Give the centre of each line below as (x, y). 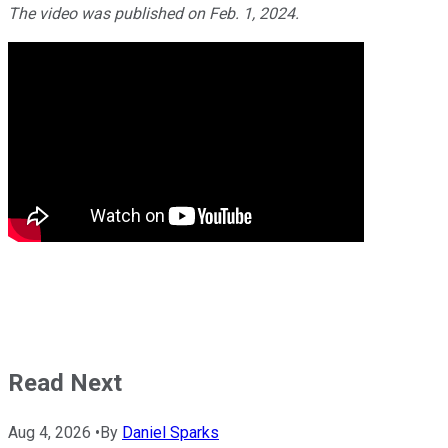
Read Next (65, 382)
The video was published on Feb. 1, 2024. (153, 13)
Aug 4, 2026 (49, 432)
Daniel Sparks (170, 432)
